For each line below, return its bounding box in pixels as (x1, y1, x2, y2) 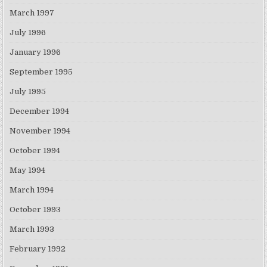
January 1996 (10, 48, 61, 57)
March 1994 (10, 185, 54, 195)
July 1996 (10, 28, 46, 38)
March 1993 (10, 225, 55, 234)
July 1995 (10, 87, 46, 97)
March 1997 (10, 8, 55, 18)
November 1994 (10, 126, 71, 136)
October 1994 (10, 146, 61, 156)
